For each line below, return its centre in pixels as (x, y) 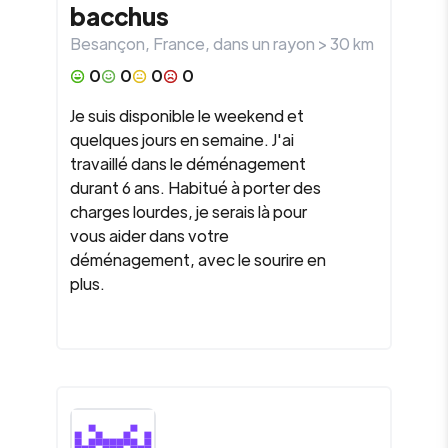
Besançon (107, 43)
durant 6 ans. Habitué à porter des (195, 187)
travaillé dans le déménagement (188, 163)
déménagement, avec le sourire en (198, 259)
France (179, 43)
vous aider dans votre (149, 235)
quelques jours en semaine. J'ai (182, 139)
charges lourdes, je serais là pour (188, 211)
